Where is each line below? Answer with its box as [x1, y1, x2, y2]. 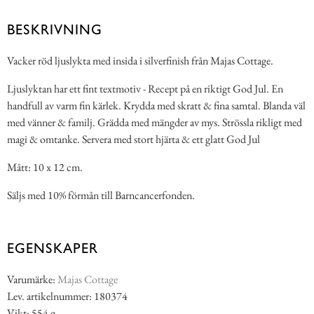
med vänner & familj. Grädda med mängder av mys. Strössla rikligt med [7, 115, 302, 130]
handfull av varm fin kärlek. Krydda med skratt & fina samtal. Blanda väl [7, 98, 306, 114]
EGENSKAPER [7, 240, 98, 257]
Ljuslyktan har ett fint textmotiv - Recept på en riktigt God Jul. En [7, 81, 283, 97]
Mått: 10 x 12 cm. [7, 160, 83, 175]
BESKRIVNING [7, 21, 102, 39]
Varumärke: [7, 272, 57, 287]
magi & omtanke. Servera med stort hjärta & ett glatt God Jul [7, 132, 260, 147]
